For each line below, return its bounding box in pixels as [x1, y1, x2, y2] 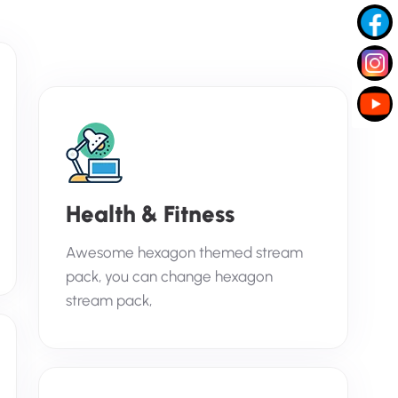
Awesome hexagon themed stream [66, 243, 303, 261]
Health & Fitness [66, 200, 235, 228]
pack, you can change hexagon [66, 267, 273, 285]
